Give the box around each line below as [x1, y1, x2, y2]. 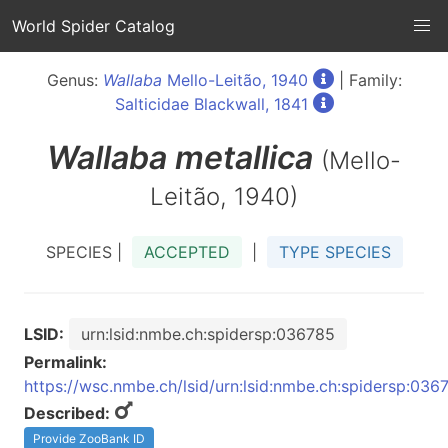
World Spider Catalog [12, 16, 175, 36]
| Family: [333, 70, 402, 90]
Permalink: [24, 352, 107, 372]
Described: [24, 403, 110, 423]
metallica [175, 138, 313, 177]
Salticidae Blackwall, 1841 [114, 94, 308, 114]
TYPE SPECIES [278, 242, 391, 262]
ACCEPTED [143, 242, 230, 262]
